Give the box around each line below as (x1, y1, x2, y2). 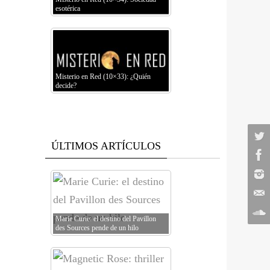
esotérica (55, 4, 80, 13)
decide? (55, 81, 77, 90)
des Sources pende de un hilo (55, 224, 139, 232)
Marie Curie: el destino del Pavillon (55, 215, 156, 223)
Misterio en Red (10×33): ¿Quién (55, 72, 151, 81)
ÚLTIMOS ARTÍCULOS (51, 140, 161, 152)
